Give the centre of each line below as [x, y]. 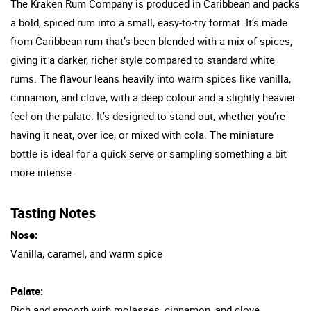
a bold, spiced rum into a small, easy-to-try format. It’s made [149, 22]
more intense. [42, 172]
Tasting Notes [53, 212]
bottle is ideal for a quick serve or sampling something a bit [149, 153]
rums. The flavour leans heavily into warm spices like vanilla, [151, 78]
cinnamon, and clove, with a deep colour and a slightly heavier [153, 97]
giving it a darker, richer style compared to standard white [143, 59]
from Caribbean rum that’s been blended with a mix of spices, [151, 41]
